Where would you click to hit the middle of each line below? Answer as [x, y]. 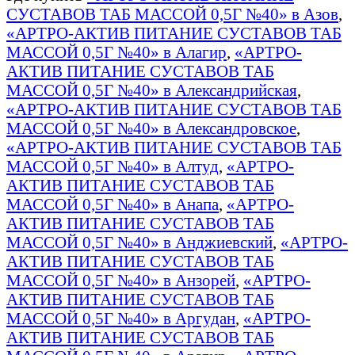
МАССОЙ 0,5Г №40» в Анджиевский [139, 242]
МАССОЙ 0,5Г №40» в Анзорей [121, 280]
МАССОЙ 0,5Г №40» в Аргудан [121, 318]
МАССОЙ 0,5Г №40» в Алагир [116, 52]
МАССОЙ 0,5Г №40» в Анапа [113, 204]
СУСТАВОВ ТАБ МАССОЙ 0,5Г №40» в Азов [172, 13]
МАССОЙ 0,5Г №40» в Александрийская [152, 90]
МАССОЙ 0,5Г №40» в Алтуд [113, 166]
